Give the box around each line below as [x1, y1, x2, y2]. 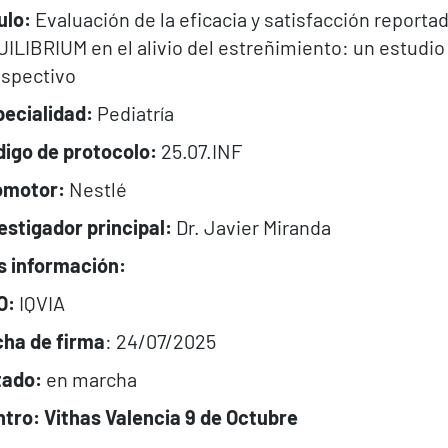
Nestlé [64, 176, 127, 201]
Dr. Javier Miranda [171, 214, 331, 239]
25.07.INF [156, 138, 242, 163]
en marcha [45, 366, 137, 391]
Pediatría [92, 100, 174, 125]
